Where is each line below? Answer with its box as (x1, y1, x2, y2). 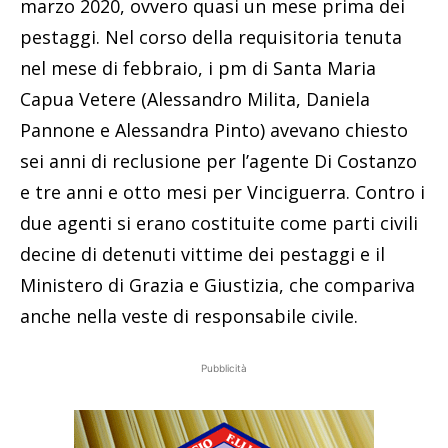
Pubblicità (201, 362, 247, 375)
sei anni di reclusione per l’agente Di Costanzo (20, 149, 417, 174)
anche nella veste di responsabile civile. (20, 304, 358, 329)
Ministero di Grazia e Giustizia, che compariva (20, 273, 415, 298)
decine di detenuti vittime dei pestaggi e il (20, 242, 385, 267)
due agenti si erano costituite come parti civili (20, 211, 418, 236)
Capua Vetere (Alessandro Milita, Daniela (20, 87, 370, 112)
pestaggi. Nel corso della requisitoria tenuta (20, 25, 402, 50)
